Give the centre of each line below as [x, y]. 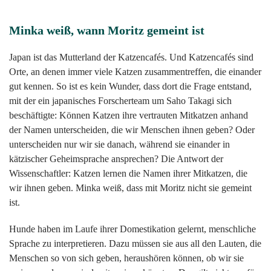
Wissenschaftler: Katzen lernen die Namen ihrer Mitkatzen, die [128, 174]
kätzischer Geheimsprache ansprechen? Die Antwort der [116, 159]
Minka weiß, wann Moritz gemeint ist [107, 31]
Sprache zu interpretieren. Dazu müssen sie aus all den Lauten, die [135, 244]
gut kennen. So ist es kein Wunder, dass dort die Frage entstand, [130, 87]
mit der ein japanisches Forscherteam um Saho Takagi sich [120, 101]
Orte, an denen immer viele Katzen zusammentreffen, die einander [135, 72]
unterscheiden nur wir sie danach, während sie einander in [119, 145]
